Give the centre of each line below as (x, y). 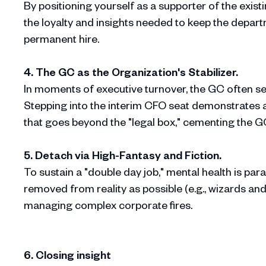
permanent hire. (61, 39)
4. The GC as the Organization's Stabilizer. (131, 72)
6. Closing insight (67, 255)
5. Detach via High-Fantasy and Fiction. (123, 155)
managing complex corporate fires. (108, 205)
